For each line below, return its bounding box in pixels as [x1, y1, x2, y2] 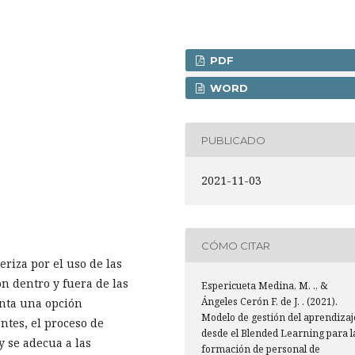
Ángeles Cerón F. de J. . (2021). [201, 295, 338, 308]
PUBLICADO [201, 133, 265, 147]
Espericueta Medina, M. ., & [201, 279, 327, 292]
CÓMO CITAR [201, 239, 270, 252]
